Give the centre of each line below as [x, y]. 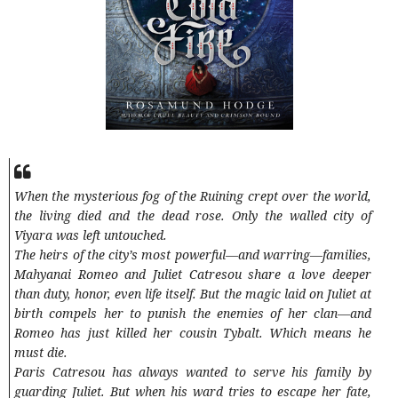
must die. [41, 353]
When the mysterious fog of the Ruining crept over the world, [193, 196]
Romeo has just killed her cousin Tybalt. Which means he [193, 333]
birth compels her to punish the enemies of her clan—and [193, 314]
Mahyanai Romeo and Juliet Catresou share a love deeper [193, 275]
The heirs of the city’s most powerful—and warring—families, [193, 255]
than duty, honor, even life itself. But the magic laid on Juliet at [193, 294]
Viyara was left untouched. [91, 235]
